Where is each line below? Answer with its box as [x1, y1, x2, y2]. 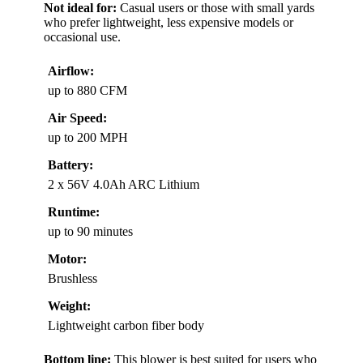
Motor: [48, 252, 87, 267]
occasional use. [44, 30, 121, 45]
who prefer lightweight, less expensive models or [44, 15, 293, 30]
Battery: [48, 158, 93, 173]
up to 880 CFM [48, 83, 127, 98]
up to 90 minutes [48, 224, 133, 239]
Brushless [48, 271, 97, 286]
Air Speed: [48, 111, 107, 126]
